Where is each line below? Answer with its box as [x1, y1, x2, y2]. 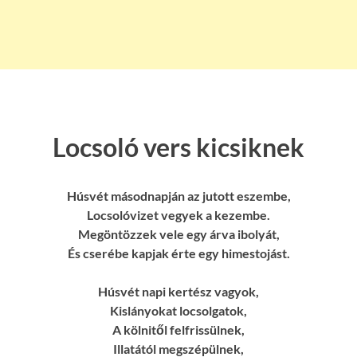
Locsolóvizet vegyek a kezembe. [87, 206, 270, 222]
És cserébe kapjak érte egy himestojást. [67, 245, 290, 261]
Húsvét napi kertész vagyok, [98, 283, 259, 299]
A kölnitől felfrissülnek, [112, 321, 245, 337]
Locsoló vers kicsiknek [53, 131, 304, 163]
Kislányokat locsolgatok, [110, 302, 247, 318]
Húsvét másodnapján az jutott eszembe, [66, 187, 291, 203]
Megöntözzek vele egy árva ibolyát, [77, 226, 280, 241]
